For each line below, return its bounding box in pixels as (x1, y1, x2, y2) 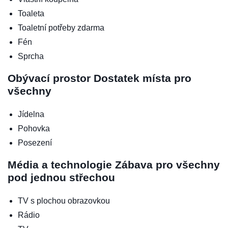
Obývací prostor (8, 72, 94, 84)
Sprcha (18, 52, 44, 61)
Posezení (18, 138, 52, 148)
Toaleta (18, 9, 44, 18)
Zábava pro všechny (115, 159, 220, 171)
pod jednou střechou (8, 172, 115, 184)
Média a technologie (8, 159, 115, 171)
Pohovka (18, 124, 50, 133)
